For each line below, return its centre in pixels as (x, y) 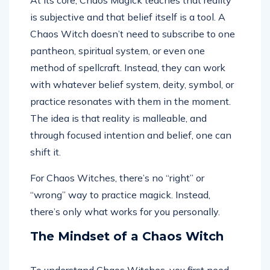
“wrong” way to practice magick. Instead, (120, 195)
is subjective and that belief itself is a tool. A (128, 17)
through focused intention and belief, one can (131, 135)
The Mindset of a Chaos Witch (127, 237)
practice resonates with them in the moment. (130, 102)
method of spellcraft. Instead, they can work (128, 68)
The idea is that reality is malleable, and (118, 118)
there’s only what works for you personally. (125, 212)
